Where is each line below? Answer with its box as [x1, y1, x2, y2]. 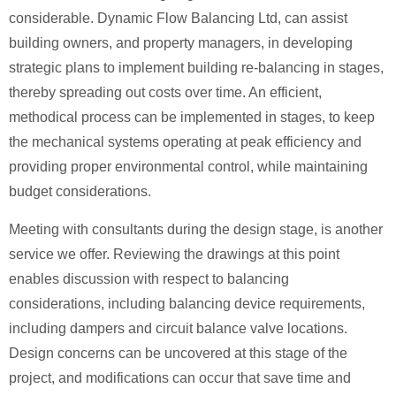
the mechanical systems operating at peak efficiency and [9, 134, 362, 150]
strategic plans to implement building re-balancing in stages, [9, 60, 384, 76]
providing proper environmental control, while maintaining [9, 159, 368, 175]
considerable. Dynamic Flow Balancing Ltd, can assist [9, 11, 347, 27]
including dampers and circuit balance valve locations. [9, 320, 347, 336]
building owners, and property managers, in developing [9, 35, 353, 51]
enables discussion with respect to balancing [9, 270, 289, 286]
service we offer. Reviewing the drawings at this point [9, 246, 339, 262]
